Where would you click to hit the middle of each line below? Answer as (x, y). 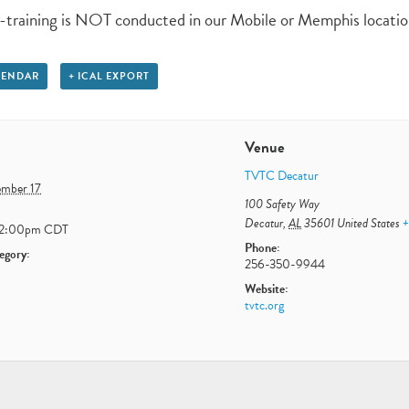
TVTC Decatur (282, 175)
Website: (267, 288)
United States (369, 223)
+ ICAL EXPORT (109, 76)
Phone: (263, 247)
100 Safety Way (283, 204)
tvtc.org (265, 305)
